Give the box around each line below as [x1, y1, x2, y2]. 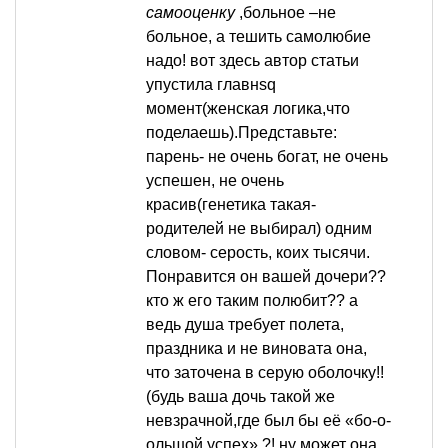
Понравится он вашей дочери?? [146, 268, 386, 286]
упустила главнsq [146, 76, 276, 94]
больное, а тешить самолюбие [146, 28, 371, 46]
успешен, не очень [146, 172, 284, 190]
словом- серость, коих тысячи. [146, 244, 370, 262]
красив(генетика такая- [146, 196, 316, 214]
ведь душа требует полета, [146, 316, 344, 334]
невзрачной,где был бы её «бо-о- [146, 412, 391, 430]
